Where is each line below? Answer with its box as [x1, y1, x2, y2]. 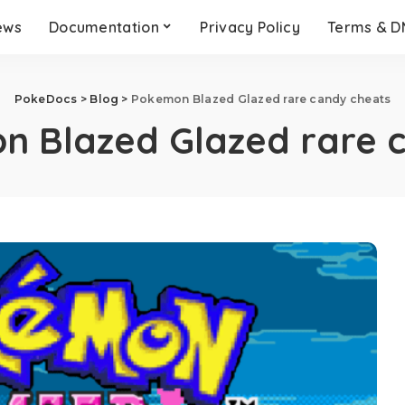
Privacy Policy [200, 18, 300, 36]
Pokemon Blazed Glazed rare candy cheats [130, 92, 391, 106]
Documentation [48, 18, 160, 36]
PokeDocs [14, 92, 78, 106]
